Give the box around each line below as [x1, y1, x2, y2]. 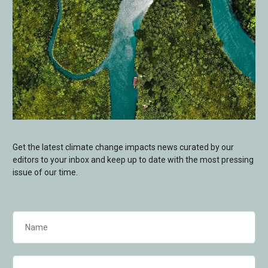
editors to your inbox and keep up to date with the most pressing [13, 154, 254, 165]
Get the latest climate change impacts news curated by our [13, 142, 234, 152]
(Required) [14, 226, 50, 235]
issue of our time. [13, 167, 78, 177]
